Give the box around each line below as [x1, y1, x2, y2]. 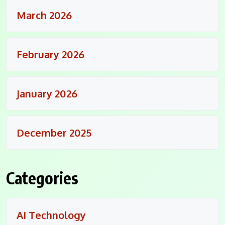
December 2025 [17, 126, 91, 139]
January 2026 [17, 86, 77, 100]
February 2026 [17, 47, 84, 61]
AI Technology [17, 208, 86, 221]
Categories [6, 167, 78, 188]
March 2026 [17, 8, 72, 22]
